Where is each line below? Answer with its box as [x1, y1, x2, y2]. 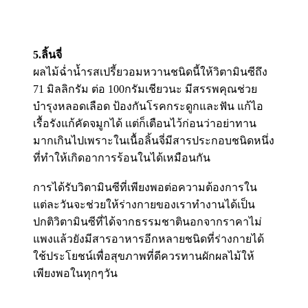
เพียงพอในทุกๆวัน [33, 267, 118, 279]
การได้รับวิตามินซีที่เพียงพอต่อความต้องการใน [33, 181, 257, 193]
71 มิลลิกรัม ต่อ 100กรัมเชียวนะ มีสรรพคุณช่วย [33, 82, 257, 95]
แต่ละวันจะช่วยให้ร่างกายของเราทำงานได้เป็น [33, 198, 255, 210]
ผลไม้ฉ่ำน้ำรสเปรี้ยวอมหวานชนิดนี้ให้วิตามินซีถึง [33, 65, 267, 78]
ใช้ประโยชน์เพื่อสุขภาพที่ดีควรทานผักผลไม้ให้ [33, 250, 254, 262]
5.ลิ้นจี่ [33, 48, 62, 60]
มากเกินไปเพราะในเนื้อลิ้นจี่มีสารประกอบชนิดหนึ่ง [33, 134, 274, 146]
